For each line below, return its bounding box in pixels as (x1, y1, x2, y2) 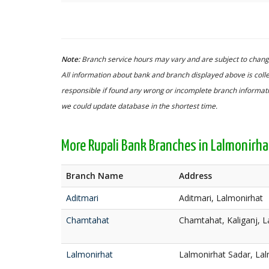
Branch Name (66, 170, 123, 181)
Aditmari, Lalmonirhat (179, 192, 263, 204)
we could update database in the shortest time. (61, 101, 217, 110)
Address (179, 170, 212, 181)
